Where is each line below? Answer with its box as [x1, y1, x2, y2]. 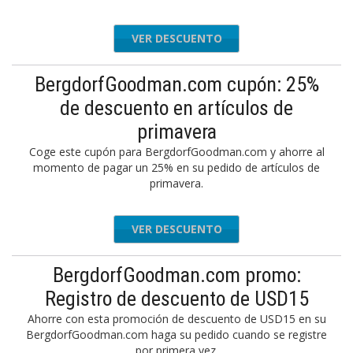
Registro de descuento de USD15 [44, 287, 309, 310]
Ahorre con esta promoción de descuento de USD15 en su [27, 311, 326, 326]
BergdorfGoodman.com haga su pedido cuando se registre [26, 327, 327, 342]
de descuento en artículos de [60, 96, 293, 120]
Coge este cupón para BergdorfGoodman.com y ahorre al [28, 144, 325, 159]
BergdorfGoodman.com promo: [52, 263, 301, 287]
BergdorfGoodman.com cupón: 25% [34, 72, 319, 96]
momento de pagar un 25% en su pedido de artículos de [33, 160, 320, 175]
